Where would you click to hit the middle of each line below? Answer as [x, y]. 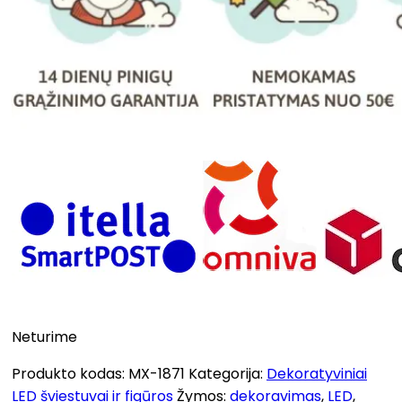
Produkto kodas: [70, 373]
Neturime [44, 336]
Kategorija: [227, 373]
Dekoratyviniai [317, 373]
